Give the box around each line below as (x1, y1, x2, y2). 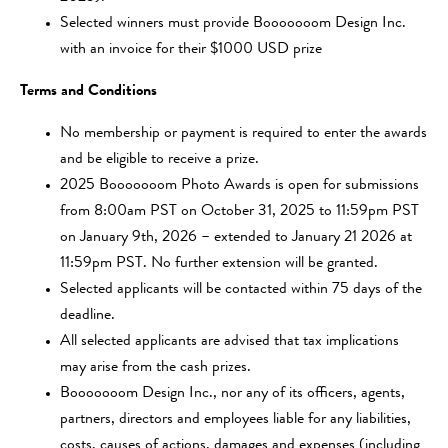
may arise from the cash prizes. (60, 360, 251, 376)
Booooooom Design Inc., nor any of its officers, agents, (60, 386, 405, 402)
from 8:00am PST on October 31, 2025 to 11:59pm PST (60, 204, 419, 220)
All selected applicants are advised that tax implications (60, 334, 399, 350)
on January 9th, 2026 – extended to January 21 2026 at (60, 230, 412, 246)
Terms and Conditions (20, 84, 157, 100)
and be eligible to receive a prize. (60, 152, 259, 168)
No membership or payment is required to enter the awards (60, 126, 427, 142)
